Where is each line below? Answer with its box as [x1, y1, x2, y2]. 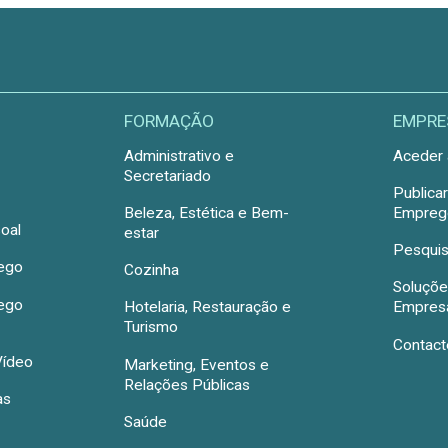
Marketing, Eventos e [124, 355, 270, 374]
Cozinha [124, 261, 180, 280]
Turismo [124, 318, 179, 337]
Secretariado [124, 166, 212, 185]
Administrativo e [124, 146, 235, 165]
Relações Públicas [124, 375, 251, 394]
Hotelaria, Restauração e [124, 298, 292, 317]
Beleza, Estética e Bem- [124, 203, 290, 222]
